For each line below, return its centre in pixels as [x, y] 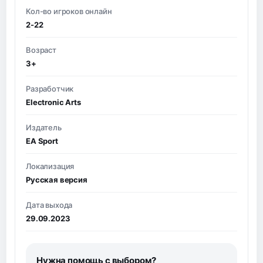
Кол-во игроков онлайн [69, 11]
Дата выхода [49, 205]
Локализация [50, 166]
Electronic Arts [53, 102]
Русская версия [57, 179]
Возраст [41, 50]
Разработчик [50, 88]
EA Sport [42, 141]
